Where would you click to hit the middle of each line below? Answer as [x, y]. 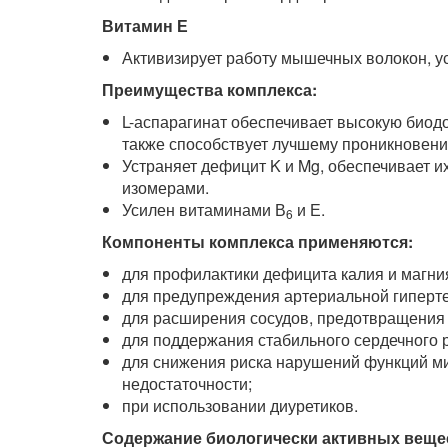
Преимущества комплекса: [209, 90]
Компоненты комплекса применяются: [257, 242]
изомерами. [165, 188]
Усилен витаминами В [204, 210]
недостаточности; [187, 384]
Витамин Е [145, 26]
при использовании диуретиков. [240, 406]
